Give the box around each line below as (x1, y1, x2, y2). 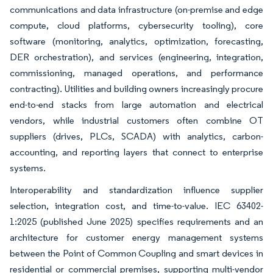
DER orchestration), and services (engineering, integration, (10, 51, 263, 63)
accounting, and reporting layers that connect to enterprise (10, 146, 263, 158)
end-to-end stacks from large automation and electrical (10, 99, 263, 111)
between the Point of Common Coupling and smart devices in (10, 247, 263, 260)
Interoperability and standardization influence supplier (10, 184, 263, 196)
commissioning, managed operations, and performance (10, 67, 263, 79)
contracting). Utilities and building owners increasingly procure (10, 83, 263, 95)
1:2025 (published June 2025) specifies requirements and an (10, 216, 263, 228)
